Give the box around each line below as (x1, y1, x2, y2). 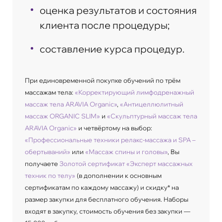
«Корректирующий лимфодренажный (75, 88, 194, 96)
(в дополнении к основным (75, 171, 162, 179)
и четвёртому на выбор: (77, 123, 152, 132)
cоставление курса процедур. (40, 42, 184, 55)
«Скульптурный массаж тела (107, 111, 197, 120)
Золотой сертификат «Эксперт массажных (59, 159, 193, 167)
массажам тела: (25, 88, 75, 96)
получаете (25, 159, 59, 167)
